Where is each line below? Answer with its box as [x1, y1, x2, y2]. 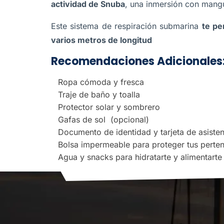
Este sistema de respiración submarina [51, 21, 202, 31]
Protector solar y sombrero [58, 102, 160, 112]
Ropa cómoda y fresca [58, 77, 144, 87]
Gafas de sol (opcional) [58, 114, 149, 124]
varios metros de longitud [51, 35, 152, 45]
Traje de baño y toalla [58, 89, 140, 99]
